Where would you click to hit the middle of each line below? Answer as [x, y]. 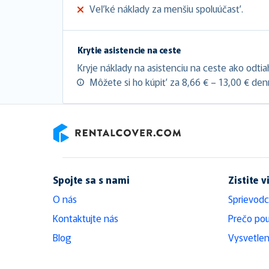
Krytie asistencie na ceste [129, 50]
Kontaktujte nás [86, 218]
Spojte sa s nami [91, 179]
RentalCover [78, 149]
